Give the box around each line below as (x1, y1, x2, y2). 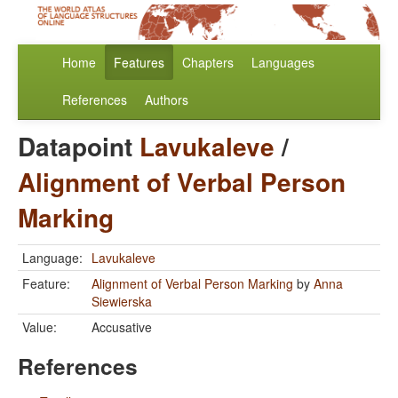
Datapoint (18, 128, 139, 165)
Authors (145, 91, 188, 109)
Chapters (182, 53, 234, 72)
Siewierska (92, 292, 152, 311)
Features (114, 53, 164, 72)
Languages (251, 53, 314, 72)
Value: (22, 318, 57, 337)
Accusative (92, 318, 152, 337)
